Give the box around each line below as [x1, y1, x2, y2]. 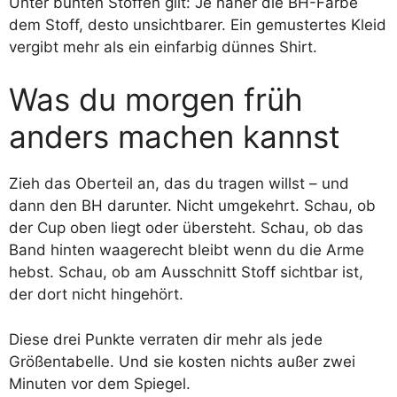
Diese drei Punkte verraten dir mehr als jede [9, 330, 323, 348]
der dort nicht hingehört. [9, 285, 183, 303]
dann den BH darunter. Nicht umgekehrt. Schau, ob [9, 197, 376, 214]
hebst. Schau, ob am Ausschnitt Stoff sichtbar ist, [9, 263, 363, 281]
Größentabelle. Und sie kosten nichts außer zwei [9, 352, 355, 370]
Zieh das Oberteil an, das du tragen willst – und [9, 175, 349, 192]
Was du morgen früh [9, 81, 303, 118]
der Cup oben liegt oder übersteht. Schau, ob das [9, 219, 363, 237]
